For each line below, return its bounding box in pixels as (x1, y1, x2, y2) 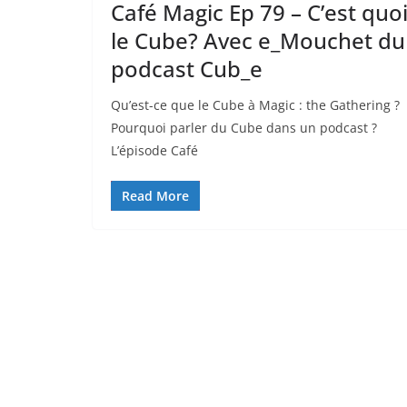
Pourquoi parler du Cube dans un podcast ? (111, 118, 377, 136)
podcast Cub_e (111, 53, 263, 84)
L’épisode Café (111, 141, 198, 159)
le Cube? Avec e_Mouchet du (111, 25, 405, 55)
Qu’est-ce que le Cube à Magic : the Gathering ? (111, 95, 400, 114)
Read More (122, 186, 189, 204)
